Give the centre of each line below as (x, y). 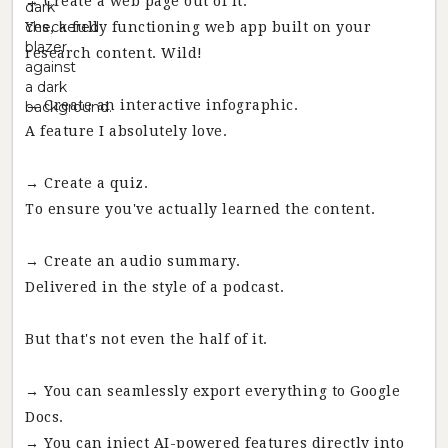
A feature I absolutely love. (126, 131)
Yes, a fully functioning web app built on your (198, 27)
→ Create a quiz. (86, 183)
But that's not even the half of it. (146, 339)
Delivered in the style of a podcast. (154, 287)
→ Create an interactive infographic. (161, 105)
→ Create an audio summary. (132, 261)
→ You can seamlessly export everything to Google (212, 391)
